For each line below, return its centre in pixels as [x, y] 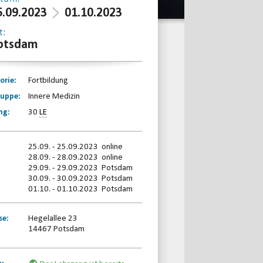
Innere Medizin [54, 96]
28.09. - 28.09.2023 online [75, 157]
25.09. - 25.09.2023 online [75, 147]
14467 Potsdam [56, 229]
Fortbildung [48, 80]
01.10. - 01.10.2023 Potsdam [80, 189]
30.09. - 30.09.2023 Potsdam [80, 178]
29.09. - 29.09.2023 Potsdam [80, 168]
